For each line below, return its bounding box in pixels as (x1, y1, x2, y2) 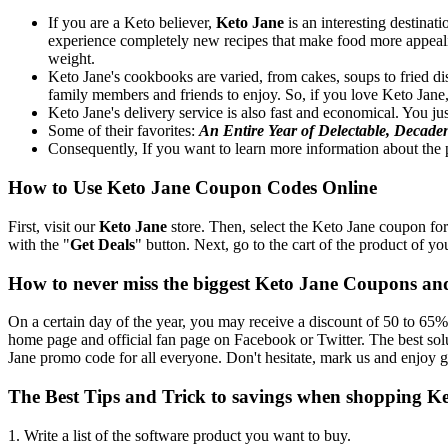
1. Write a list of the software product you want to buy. (8, 426, 351, 444)
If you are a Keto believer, (48, 14, 216, 32)
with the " (8, 235, 70, 253)
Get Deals (70, 235, 135, 253)
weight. (48, 50, 95, 68)
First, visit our (8, 217, 99, 235)
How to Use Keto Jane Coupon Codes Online (8, 177, 377, 199)
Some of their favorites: (48, 122, 199, 140)
